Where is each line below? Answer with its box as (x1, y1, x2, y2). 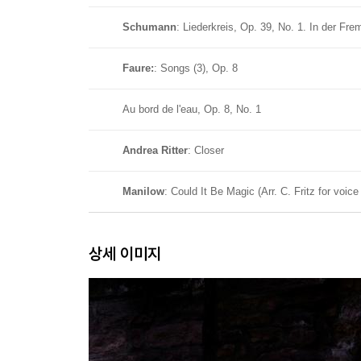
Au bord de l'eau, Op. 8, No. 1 (122, 103, 261, 115)
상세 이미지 (89, 243, 161, 263)
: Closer (188, 144, 224, 156)
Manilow (122, 185, 164, 197)
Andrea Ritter (122, 144, 188, 156)
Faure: (122, 62, 154, 74)
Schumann (122, 21, 176, 33)
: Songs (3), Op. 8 (154, 62, 238, 74)
